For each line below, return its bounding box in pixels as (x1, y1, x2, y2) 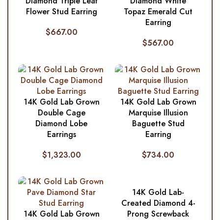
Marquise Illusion (128, 107, 188, 118)
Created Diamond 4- (121, 197, 195, 209)
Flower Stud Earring (26, 5, 97, 17)
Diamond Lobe (35, 117, 88, 129)
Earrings (47, 128, 76, 140)
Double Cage (37, 107, 85, 118)
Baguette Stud (132, 117, 185, 129)
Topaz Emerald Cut (124, 5, 193, 17)
